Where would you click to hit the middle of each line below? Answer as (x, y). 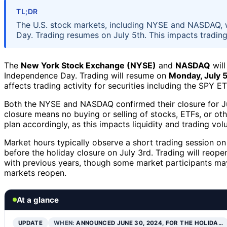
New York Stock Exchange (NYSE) (88, 65)
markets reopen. (35, 173)
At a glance (38, 200)
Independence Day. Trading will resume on (86, 75)
